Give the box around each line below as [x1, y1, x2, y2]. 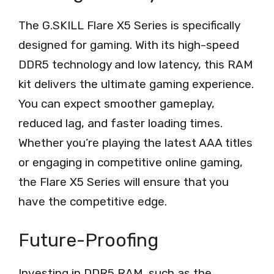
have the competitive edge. [18, 194, 167, 209]
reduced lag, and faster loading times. [18, 116, 223, 131]
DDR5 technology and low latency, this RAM [18, 57, 253, 72]
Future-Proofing [18, 229, 158, 251]
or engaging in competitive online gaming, [18, 155, 243, 170]
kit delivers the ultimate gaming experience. [18, 77, 254, 92]
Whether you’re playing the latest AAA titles [18, 136, 253, 150]
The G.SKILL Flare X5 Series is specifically [18, 18, 240, 33]
